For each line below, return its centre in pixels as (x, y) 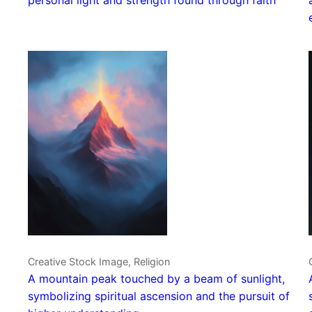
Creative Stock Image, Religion (99, 262)
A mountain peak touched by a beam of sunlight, (156, 279)
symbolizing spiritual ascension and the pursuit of (159, 296)
